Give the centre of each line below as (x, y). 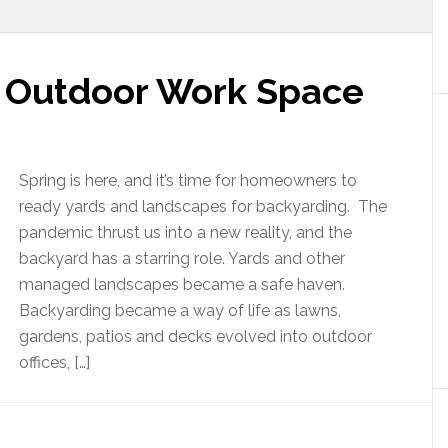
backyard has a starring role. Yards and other (182, 258)
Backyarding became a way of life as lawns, (180, 310)
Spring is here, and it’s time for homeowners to (188, 180)
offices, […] (54, 362)
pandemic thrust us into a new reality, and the (185, 232)
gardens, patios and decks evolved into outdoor (195, 336)
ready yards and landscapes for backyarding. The (203, 206)
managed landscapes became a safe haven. (182, 284)
